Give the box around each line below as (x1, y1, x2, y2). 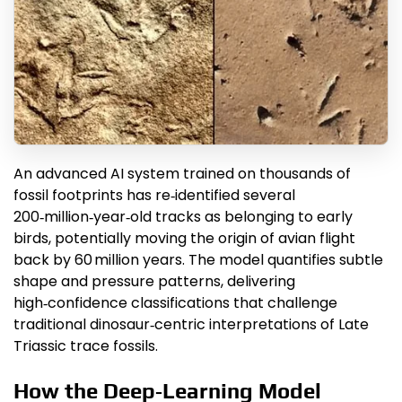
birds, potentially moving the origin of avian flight (13, 228, 355, 249)
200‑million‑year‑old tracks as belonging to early (13, 206, 353, 228)
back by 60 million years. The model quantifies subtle (13, 249, 383, 271)
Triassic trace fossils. (13, 336, 158, 357)
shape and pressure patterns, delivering (13, 271, 295, 293)
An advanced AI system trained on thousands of (13, 163, 351, 185)
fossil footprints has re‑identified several (13, 185, 295, 206)
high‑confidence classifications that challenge (13, 293, 337, 314)
